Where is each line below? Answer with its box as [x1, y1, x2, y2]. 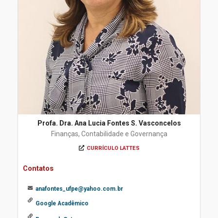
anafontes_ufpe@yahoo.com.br [36, 185, 123, 192]
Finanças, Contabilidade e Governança [51, 130, 167, 138]
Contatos [23, 164, 54, 173]
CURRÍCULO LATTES [86, 145, 140, 151]
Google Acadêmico [36, 200, 89, 207]
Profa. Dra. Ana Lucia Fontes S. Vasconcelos [37, 119, 181, 127]
